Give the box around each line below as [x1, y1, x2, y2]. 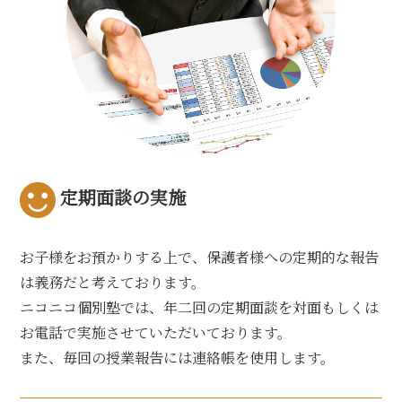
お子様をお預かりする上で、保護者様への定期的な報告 [20, 246, 380, 267]
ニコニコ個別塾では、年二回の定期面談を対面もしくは [20, 296, 380, 318]
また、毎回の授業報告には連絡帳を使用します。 [20, 346, 336, 368]
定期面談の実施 [60, 184, 187, 211]
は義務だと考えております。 [20, 271, 206, 293]
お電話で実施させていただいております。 [20, 321, 293, 343]
